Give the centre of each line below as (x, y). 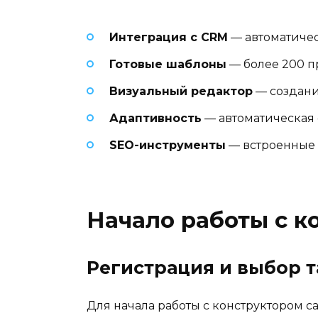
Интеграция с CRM (169, 37)
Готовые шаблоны (168, 64)
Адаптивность (155, 119)
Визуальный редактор (181, 91)
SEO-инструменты (168, 146)
